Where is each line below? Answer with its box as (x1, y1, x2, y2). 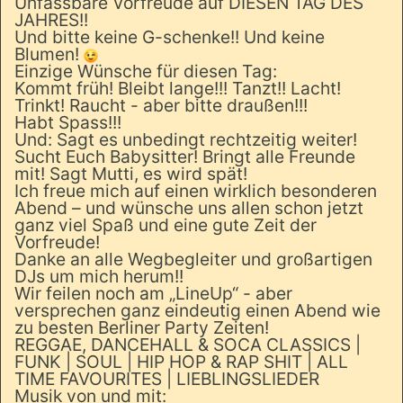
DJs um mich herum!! (14, 265, 184, 287)
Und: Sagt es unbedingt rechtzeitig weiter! (14, 129, 357, 150)
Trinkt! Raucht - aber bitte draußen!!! (14, 94, 308, 116)
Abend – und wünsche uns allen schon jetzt (14, 197, 363, 219)
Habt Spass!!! (14, 112, 121, 133)
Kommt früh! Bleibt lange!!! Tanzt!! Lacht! (14, 77, 341, 99)
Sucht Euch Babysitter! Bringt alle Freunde (14, 146, 355, 167)
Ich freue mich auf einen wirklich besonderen (14, 180, 377, 201)
